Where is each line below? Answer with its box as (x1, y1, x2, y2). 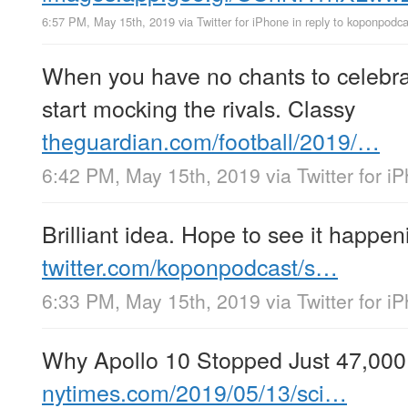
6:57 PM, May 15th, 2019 (42, 12, 175, 30)
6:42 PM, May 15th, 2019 (42, 160, 260, 189)
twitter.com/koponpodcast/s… (42, 249, 338, 282)
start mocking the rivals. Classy (42, 90, 355, 124)
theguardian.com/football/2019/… (42, 123, 380, 157)
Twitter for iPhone (197, 12, 289, 30)
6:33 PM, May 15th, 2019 (42, 286, 260, 314)
